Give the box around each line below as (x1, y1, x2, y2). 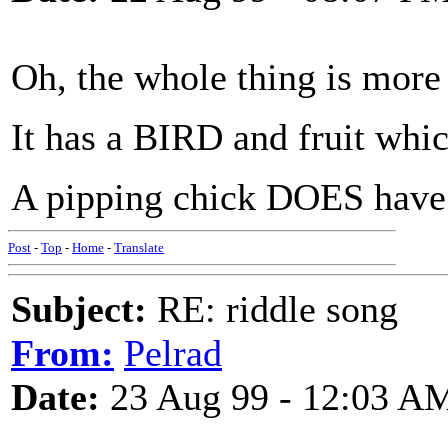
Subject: (11, 288, 147, 330)
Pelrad (124, 332, 222, 374)
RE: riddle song (147, 288, 398, 330)
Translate (114, 240, 164, 255)
